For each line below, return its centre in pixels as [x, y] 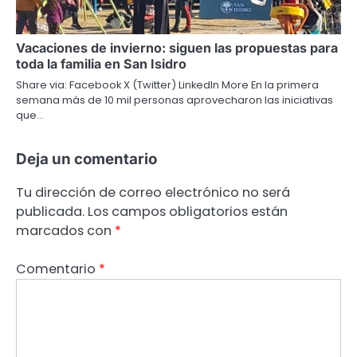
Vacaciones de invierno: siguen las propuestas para [177, 48]
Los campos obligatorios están [188, 212]
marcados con [65, 231]
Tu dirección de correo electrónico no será [153, 193]
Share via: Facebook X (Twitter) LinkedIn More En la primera [167, 85]
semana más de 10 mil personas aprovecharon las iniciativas [175, 100]
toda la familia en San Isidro [101, 64]
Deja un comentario [86, 159]
